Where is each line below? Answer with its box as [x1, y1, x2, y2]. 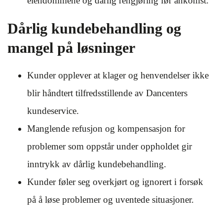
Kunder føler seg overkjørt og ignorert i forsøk [27, 177, 203, 187]
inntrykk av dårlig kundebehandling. [27, 159, 166, 169]
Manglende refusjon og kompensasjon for [27, 123, 185, 134]
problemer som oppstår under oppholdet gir [27, 141, 192, 151]
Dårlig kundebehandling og [7, 20, 181, 37]
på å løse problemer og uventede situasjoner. [27, 194, 194, 205]
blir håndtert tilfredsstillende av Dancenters [27, 88, 187, 98]
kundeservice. [27, 106, 79, 116]
